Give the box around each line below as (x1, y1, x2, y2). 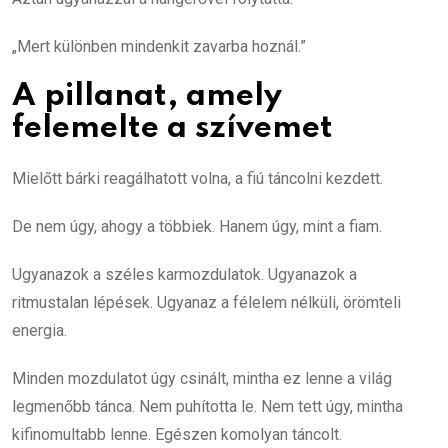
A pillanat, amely (12, 80, 282, 112)
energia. (12, 320, 67, 340)
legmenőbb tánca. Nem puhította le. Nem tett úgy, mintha (12, 396, 403, 416)
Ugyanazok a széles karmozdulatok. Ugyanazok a (12, 264, 357, 284)
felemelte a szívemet (12, 112, 333, 144)
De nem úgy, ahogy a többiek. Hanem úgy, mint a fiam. (12, 216, 382, 236)
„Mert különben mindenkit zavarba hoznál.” (12, 36, 306, 56)
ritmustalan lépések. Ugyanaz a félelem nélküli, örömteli (12, 292, 401, 312)
